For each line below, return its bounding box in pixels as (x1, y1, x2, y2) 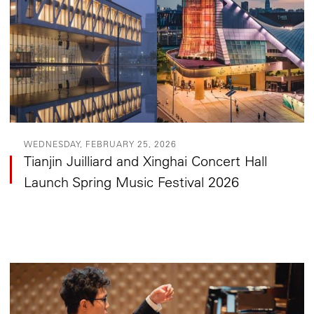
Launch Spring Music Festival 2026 (24, 172, 240, 191)
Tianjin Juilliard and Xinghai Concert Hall (24, 151, 268, 170)
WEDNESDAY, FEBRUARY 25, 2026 (24, 137, 177, 149)
